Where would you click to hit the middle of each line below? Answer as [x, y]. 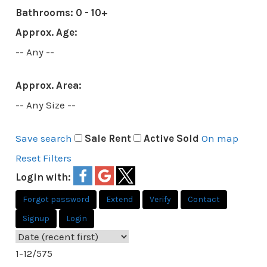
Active [159, 138]
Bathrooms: [45, 13]
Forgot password [56, 199]
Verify [160, 199]
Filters [57, 158]
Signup [36, 218]
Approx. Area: [48, 85]
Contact [204, 199]
